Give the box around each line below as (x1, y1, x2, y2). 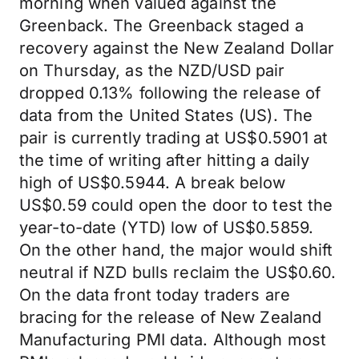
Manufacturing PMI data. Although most (19, 330, 327, 349)
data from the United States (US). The (19, 106, 313, 125)
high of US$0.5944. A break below (19, 173, 286, 192)
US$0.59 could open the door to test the (19, 196, 333, 215)
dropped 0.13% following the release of (19, 83, 321, 103)
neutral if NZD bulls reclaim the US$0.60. (19, 263, 337, 282)
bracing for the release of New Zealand (19, 308, 322, 327)
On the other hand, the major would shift (19, 240, 333, 260)
